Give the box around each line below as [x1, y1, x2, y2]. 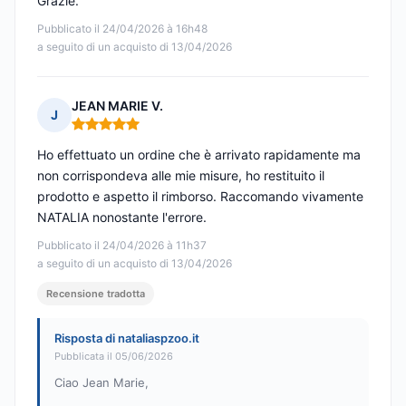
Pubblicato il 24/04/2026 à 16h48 [37, 22, 208, 36]
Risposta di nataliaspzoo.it [54, 331, 199, 346]
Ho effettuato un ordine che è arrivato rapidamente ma [37, 147, 361, 163]
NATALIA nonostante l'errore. [37, 209, 207, 226]
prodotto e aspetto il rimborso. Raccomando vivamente [37, 188, 363, 205]
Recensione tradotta [46, 287, 145, 301]
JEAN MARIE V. [72, 98, 163, 114]
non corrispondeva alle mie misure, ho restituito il [37, 168, 324, 184]
